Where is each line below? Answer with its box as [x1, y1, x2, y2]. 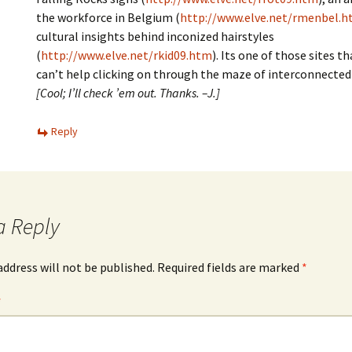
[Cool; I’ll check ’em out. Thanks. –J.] [36, 85, 220, 101]
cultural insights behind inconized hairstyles [36, 28, 274, 44]
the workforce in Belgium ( [36, 9, 180, 25]
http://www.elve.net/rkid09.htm [41, 47, 212, 63]
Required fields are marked [157, 259, 302, 275]
